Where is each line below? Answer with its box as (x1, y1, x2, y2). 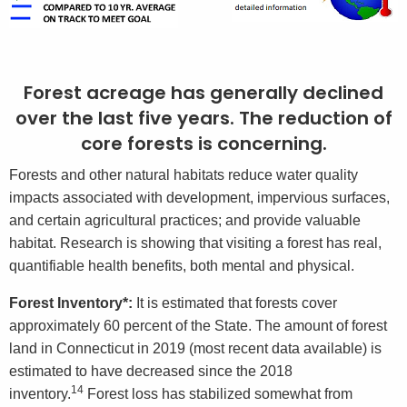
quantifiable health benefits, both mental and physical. (9, 258, 358, 274)
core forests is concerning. (80, 131, 327, 157)
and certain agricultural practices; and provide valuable (9, 213, 361, 229)
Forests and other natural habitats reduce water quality (9, 167, 358, 184)
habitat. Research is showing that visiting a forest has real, (9, 235, 382, 252)
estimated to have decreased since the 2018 (9, 363, 293, 380)
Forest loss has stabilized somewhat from (87, 386, 352, 402)
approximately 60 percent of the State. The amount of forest (9, 318, 387, 334)
